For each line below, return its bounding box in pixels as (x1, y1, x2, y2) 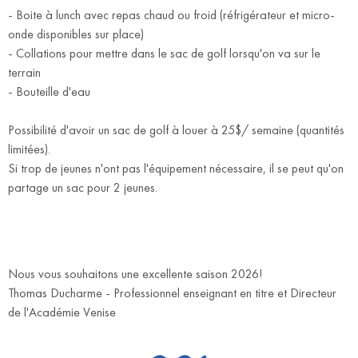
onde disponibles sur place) (8, 26, 144, 43)
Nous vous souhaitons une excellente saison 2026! (8, 265, 262, 283)
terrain (8, 64, 41, 82)
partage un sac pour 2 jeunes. (8, 179, 157, 197)
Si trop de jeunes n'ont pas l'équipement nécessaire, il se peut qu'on (8, 160, 344, 177)
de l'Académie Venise (8, 304, 116, 321)
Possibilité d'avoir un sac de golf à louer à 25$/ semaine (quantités (8, 121, 344, 139)
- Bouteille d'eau (8, 83, 90, 101)
